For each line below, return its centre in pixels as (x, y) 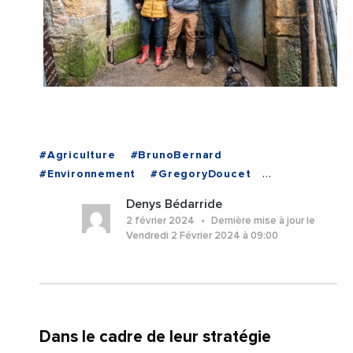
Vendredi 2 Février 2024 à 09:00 (203, 236)
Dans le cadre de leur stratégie (155, 336)
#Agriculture (78, 155)
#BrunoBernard (176, 155)
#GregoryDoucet (201, 174)
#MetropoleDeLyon (96, 193)
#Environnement (88, 174)
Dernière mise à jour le (262, 221)
